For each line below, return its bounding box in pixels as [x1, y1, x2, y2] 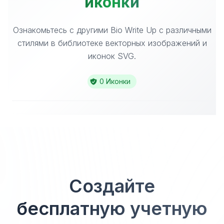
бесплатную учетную [16, 197, 207, 219]
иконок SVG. [88, 51, 136, 61]
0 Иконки [99, 77, 130, 85]
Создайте [69, 175, 155, 197]
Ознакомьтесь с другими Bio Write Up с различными [12, 25, 211, 35]
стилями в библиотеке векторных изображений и [17, 38, 207, 48]
